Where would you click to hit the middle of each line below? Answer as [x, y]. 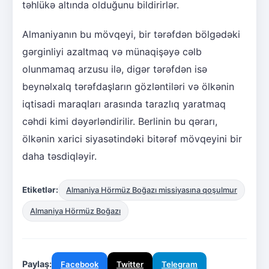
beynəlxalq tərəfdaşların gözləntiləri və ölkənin [128, 86]
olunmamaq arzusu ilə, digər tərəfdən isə [115, 69]
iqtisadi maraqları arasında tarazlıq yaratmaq [124, 104]
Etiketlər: [40, 190]
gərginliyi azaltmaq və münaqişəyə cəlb [112, 51]
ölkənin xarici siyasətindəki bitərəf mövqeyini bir [132, 138]
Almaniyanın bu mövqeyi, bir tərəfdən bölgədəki [131, 34]
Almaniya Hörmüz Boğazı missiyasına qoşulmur [152, 190]
